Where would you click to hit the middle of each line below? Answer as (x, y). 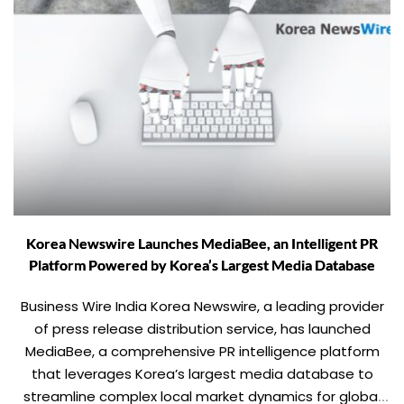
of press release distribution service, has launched (202, 328)
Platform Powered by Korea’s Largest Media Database (202, 264)
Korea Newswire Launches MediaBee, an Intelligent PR (202, 243)
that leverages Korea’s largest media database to (202, 373)
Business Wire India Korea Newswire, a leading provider (202, 306)
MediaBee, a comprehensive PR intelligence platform (202, 351)
